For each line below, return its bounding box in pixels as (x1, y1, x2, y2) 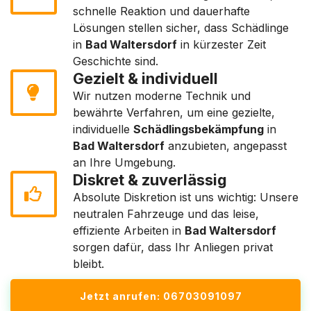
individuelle (73, 122, 133, 136)
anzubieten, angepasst (165, 139, 287, 153)
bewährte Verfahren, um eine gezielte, (73, 106, 275, 119)
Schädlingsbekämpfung (133, 122, 264, 136)
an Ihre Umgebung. (73, 155, 176, 169)
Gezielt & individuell (73, 69, 218, 87)
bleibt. (73, 257, 104, 271)
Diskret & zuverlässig (73, 171, 227, 189)
